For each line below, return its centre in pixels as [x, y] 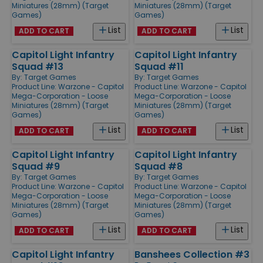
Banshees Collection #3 [192, 254]
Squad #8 [159, 166]
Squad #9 [36, 166]
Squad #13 [38, 66]
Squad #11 [159, 66]
